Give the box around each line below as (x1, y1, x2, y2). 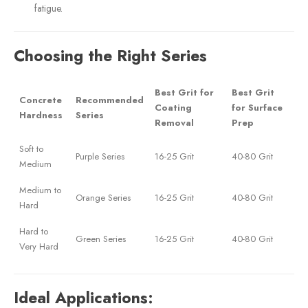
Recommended (76, 93, 144, 107)
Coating (155, 100, 192, 114)
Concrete (19, 93, 62, 107)
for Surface (232, 100, 283, 114)
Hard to (19, 224, 48, 238)
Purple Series (76, 149, 124, 163)
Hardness (19, 108, 63, 122)
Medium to (19, 183, 61, 197)
